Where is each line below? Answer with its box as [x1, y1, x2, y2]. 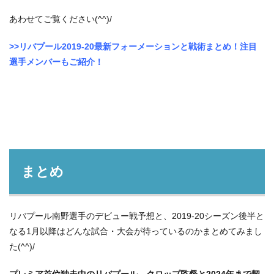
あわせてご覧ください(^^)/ [9, 14, 112, 24]
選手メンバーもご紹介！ [9, 57, 103, 67]
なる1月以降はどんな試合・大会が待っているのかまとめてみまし [9, 226, 262, 236]
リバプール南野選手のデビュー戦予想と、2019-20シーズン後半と [9, 211, 264, 221]
